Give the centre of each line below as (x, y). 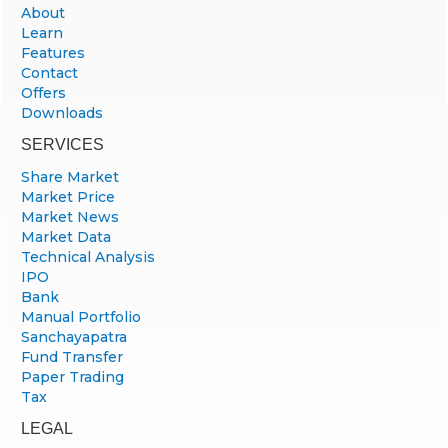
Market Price (68, 196)
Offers (43, 92)
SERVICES (62, 144)
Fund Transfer (72, 356)
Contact (49, 72)
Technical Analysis (88, 256)
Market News (70, 216)
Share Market (70, 176)
